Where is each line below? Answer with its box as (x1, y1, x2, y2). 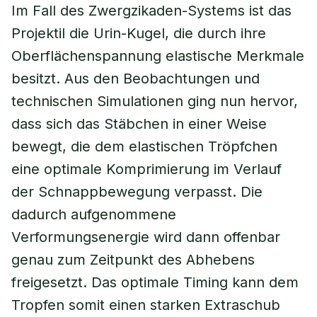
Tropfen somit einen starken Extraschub (11, 296, 280, 313)
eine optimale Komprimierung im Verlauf (11, 161, 282, 178)
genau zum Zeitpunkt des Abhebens (11, 251, 255, 268)
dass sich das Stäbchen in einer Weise (11, 115, 267, 132)
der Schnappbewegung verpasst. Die (11, 183, 263, 200)
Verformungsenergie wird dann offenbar (11, 229, 280, 246)
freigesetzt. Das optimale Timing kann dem (11, 274, 299, 291)
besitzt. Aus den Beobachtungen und (11, 70, 260, 87)
